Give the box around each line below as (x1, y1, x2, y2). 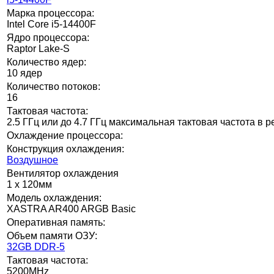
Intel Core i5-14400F (7, 18, 96, 29)
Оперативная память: (7, 217, 105, 228)
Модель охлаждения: (7, 192, 102, 203)
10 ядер (7, 67, 42, 78)
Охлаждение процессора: (7, 130, 123, 141)
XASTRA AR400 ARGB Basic (7, 203, 136, 214)
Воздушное (7, 154, 58, 165)
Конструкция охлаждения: (7, 143, 124, 154)
